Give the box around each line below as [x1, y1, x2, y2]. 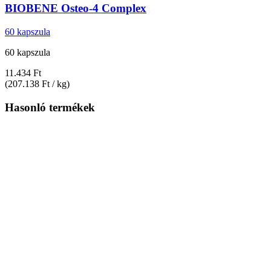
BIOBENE [5, 2, 58, 15]
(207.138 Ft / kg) [5, 79, 70, 90]
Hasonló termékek [5, 100, 95, 114]
